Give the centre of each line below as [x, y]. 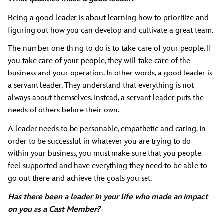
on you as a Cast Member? [54, 209]
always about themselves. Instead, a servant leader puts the [106, 98]
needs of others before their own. [64, 110]
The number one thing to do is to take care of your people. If [110, 49]
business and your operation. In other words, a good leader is [110, 74]
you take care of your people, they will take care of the [99, 61]
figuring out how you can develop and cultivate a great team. [110, 30]
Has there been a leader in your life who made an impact [108, 197]
